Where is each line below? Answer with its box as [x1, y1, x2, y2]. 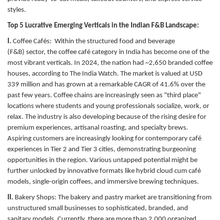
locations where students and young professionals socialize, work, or [7, 102, 209, 110]
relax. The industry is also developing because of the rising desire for [7, 113, 206, 121]
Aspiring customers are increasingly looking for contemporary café [7, 135, 201, 142]
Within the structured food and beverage [55, 37, 175, 45]
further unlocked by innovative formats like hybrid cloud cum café [7, 167, 201, 175]
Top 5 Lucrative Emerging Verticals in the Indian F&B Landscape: [7, 22, 199, 29]
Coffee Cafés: [13, 37, 55, 45]
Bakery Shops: [15, 193, 58, 201]
